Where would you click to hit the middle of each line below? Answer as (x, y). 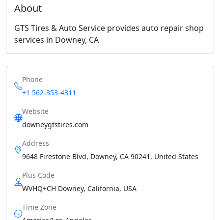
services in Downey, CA (56, 40)
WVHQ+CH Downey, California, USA (79, 188)
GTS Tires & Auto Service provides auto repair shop (109, 28)
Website (35, 111)
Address (36, 143)
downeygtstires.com (55, 124)
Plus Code (38, 175)
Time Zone (39, 207)
